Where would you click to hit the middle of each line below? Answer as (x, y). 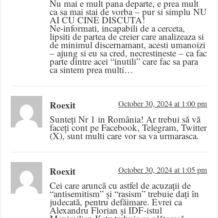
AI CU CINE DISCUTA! (98, 20)
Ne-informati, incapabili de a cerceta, (118, 28)
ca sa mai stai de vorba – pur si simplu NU (128, 12)
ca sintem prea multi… (92, 70)
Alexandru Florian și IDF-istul (106, 210)
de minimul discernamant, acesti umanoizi (128, 45)
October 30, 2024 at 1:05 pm (163, 170)
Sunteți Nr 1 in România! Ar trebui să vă (125, 119)
